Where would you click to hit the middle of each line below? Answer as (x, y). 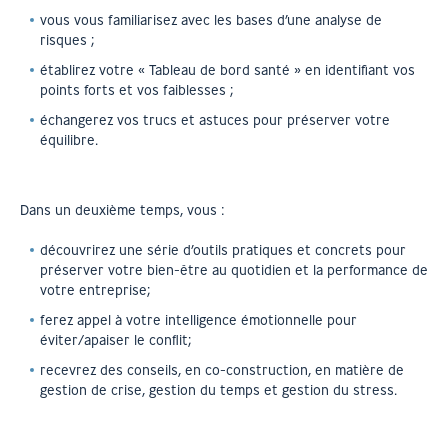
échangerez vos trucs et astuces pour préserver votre (215, 120)
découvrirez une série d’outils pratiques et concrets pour (223, 250)
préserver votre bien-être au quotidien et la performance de (234, 270)
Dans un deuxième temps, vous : (122, 210)
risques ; (67, 40)
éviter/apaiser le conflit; (116, 340)
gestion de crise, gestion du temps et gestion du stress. (218, 390)
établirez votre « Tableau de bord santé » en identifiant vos (227, 70)
